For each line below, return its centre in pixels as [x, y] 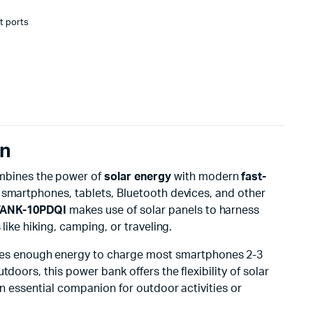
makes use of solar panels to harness [163, 210]
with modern [206, 177]
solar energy [138, 177]
